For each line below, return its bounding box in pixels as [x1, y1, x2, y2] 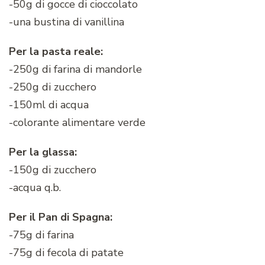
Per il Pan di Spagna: [9, 210, 112, 225]
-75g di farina [9, 228, 74, 243]
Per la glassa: [9, 145, 77, 160]
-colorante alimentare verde [9, 115, 146, 130]
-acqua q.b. [9, 180, 61, 195]
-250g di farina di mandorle [9, 62, 142, 77]
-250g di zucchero [9, 80, 96, 95]
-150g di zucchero [9, 163, 96, 177]
